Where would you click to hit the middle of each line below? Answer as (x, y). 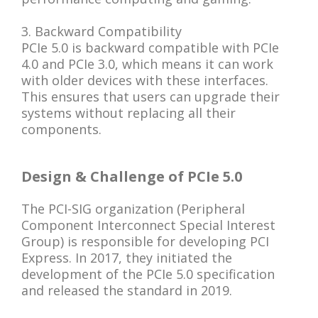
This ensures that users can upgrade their (150, 96)
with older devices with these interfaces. (145, 80)
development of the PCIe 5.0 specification (148, 274)
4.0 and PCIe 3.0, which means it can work (147, 64)
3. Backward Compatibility (102, 31)
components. (61, 129)
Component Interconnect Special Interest (148, 225)
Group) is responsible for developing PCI (145, 241)
